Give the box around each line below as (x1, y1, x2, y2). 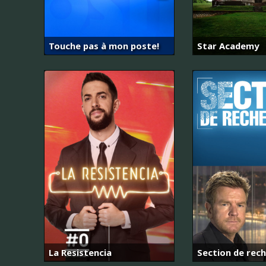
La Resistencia (49, 246, 112, 258)
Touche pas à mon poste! (49, 40, 159, 52)
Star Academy (197, 40, 259, 52)
